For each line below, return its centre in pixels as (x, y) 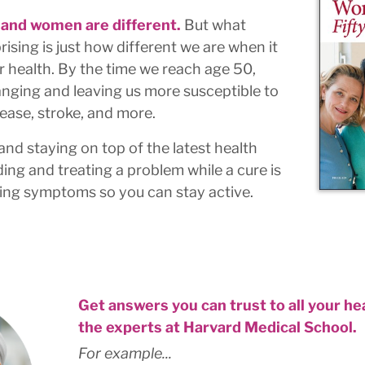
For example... (125, 353)
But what (213, 25)
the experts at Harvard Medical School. (218, 327)
